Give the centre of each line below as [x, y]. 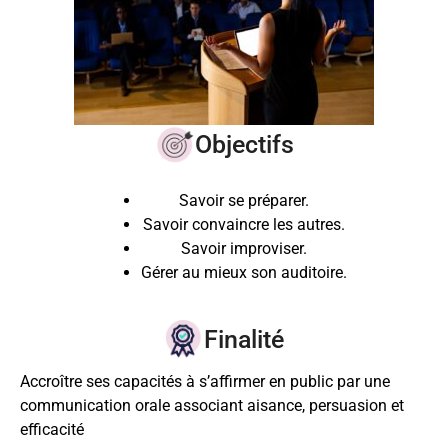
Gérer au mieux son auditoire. [244, 273]
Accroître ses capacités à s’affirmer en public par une [205, 381]
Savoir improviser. [244, 249]
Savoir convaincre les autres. [244, 225]
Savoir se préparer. [244, 201]
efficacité [52, 429]
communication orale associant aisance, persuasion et [212, 405]
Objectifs [244, 145]
